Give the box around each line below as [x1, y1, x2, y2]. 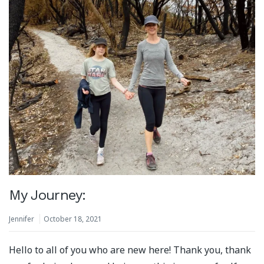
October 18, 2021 [44, 213, 102, 224]
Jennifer [9, 213, 34, 224]
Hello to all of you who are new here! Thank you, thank [9, 243, 251, 256]
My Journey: [9, 186, 86, 203]
